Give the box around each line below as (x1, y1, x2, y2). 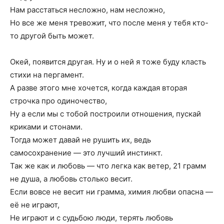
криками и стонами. (10, 122, 82, 131)
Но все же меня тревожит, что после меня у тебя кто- (10, 18, 208, 27)
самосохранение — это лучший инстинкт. (10, 148, 162, 157)
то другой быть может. (10, 31, 94, 40)
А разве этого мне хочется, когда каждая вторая (10, 83, 187, 92)
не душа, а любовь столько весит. (10, 174, 132, 183)
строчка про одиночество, (10, 96, 107, 105)
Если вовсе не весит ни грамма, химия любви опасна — (10, 187, 213, 196)
